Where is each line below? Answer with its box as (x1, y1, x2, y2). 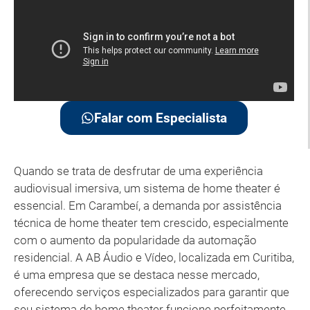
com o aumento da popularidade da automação (14, 233, 257, 248)
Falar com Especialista (94, 110, 227, 127)
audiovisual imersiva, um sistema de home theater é (14, 181, 280, 196)
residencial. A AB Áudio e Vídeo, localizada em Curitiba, (14, 250, 294, 265)
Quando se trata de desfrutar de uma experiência (14, 164, 263, 179)
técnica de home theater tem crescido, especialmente (14, 216, 289, 230)
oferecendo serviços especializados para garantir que (14, 285, 289, 300)
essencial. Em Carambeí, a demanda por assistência (14, 199, 282, 213)
